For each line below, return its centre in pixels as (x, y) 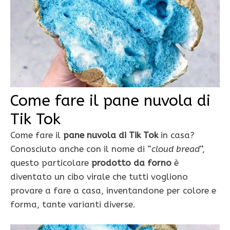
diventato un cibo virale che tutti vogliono (99, 176)
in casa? (176, 135)
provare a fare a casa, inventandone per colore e (113, 190)
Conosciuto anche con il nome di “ (81, 149)
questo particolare (51, 162)
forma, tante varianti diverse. (73, 204)
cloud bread (176, 149)
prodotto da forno (131, 162)
